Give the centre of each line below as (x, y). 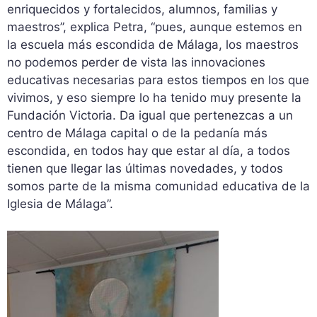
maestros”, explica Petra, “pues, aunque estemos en (155, 27)
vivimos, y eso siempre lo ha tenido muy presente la (154, 97)
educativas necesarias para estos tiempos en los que (158, 80)
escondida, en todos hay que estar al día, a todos (149, 150)
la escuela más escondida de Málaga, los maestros (153, 44)
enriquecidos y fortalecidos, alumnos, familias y (142, 9)
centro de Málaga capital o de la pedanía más (137, 133)
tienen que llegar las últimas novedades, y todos (145, 168)
